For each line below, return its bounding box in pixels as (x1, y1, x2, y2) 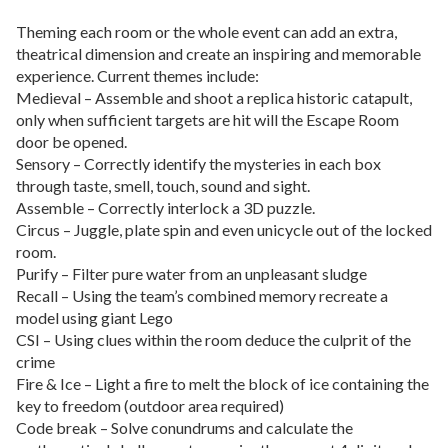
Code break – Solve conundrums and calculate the (16, 418, 353, 438)
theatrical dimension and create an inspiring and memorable (16, 44, 421, 64)
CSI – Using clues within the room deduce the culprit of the (16, 330, 411, 350)
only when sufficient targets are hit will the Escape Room (16, 110, 399, 130)
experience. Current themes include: (16, 66, 259, 86)
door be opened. (16, 132, 127, 152)
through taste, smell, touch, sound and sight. (16, 176, 310, 196)
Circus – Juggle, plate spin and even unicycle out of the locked (16, 220, 432, 240)
